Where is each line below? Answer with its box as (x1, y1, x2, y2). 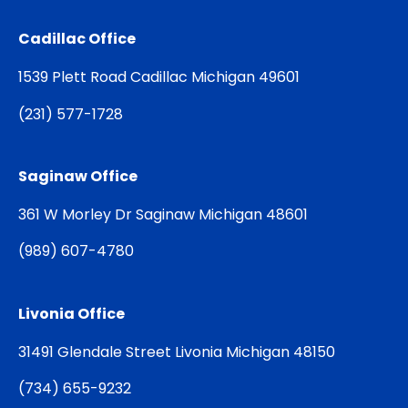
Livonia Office (18, 302, 125, 324)
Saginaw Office (18, 166, 138, 188)
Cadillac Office (18, 28, 136, 50)
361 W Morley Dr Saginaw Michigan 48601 (18, 204, 308, 226)
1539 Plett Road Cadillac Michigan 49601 (18, 66, 300, 88)
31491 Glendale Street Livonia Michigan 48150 (18, 341, 335, 362)
